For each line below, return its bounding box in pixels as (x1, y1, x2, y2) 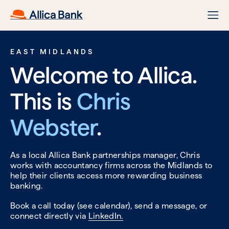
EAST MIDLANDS (10, 48, 95, 56)
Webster (10, 113, 97, 141)
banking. (10, 181, 43, 191)
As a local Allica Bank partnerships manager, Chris (10, 150, 200, 161)
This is (10, 87, 77, 115)
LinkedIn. (88, 211, 123, 221)
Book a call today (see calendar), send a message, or (10, 201, 208, 211)
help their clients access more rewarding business (10, 171, 202, 181)
